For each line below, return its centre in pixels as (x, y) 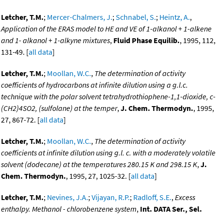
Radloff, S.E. (152, 197)
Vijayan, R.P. (111, 197)
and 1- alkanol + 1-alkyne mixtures (55, 40)
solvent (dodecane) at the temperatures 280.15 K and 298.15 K (99, 164)
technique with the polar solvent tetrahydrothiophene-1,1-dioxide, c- (108, 97)
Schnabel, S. (136, 17)
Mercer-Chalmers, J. (80, 17)
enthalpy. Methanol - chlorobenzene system (69, 209)
